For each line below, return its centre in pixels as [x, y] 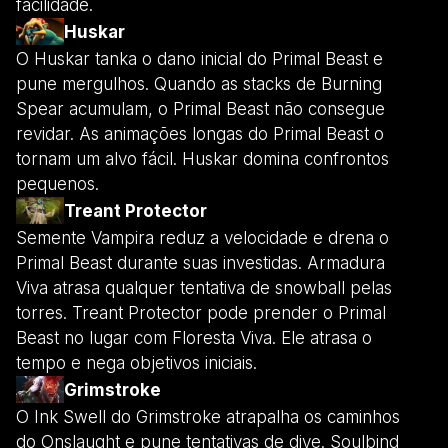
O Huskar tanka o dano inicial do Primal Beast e [199, 59]
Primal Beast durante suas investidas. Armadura [200, 263]
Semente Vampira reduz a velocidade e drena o [202, 238]
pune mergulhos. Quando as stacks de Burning [199, 84]
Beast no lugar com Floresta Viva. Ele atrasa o [194, 338]
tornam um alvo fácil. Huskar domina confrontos [202, 159]
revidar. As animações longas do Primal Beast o [200, 134]
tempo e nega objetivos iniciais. [136, 363]
